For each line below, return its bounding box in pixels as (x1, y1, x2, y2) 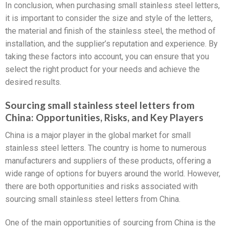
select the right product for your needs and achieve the (5, 64, 200, 75)
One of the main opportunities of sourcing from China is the (5, 217, 216, 227)
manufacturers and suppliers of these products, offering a (5, 155, 211, 166)
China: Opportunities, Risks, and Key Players (5, 111, 203, 124)
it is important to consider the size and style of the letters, (5, 13, 213, 24)
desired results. (5, 77, 61, 87)
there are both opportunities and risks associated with (5, 181, 198, 191)
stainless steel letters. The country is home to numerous (5, 143, 207, 153)
